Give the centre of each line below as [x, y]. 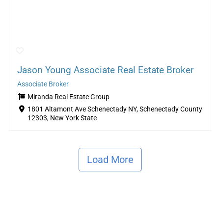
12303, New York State [62, 118]
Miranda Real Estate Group [68, 97]
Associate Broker [43, 84]
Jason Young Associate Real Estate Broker [105, 70]
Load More [110, 159]
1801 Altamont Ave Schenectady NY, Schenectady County [115, 110]
